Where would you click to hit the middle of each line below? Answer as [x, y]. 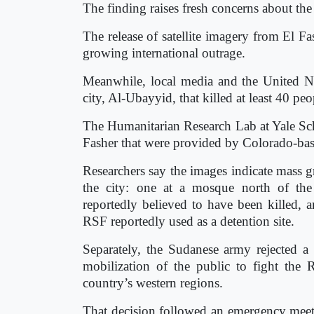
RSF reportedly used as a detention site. [189, 221]
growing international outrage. [164, 53]
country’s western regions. [153, 283]
